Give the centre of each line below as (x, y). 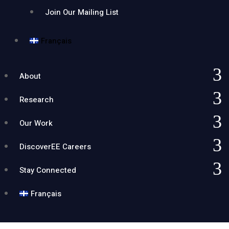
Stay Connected (48, 170)
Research (37, 100)
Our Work (36, 123)
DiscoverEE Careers (55, 147)
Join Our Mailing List (82, 13)
